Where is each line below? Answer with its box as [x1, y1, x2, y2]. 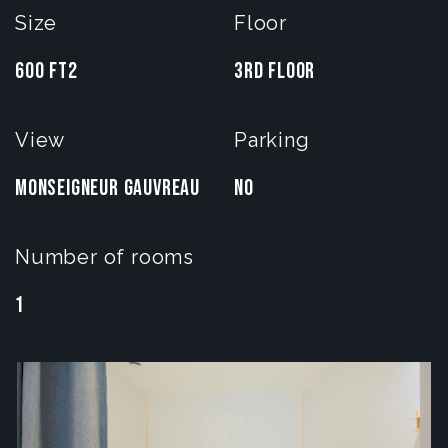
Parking [234, 127, 310, 152]
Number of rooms [15, 244, 194, 269]
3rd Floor [234, 57, 316, 85]
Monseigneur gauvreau [15, 174, 200, 202]
